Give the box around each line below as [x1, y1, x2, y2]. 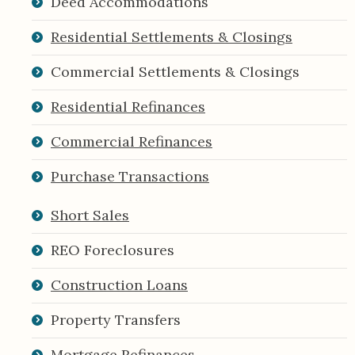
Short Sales [51, 205, 129, 224]
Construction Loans [51, 275, 188, 294]
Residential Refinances [51, 97, 205, 116]
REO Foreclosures [51, 240, 174, 259]
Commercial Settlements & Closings [51, 62, 300, 81]
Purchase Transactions [51, 166, 209, 185]
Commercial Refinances [51, 132, 212, 151]
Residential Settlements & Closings [51, 27, 292, 46]
